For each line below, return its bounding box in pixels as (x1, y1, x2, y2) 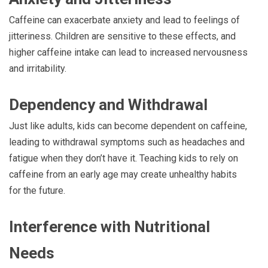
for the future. (9, 185, 65, 197)
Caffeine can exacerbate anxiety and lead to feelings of (9, 14, 240, 26)
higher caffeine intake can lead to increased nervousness (9, 47, 248, 59)
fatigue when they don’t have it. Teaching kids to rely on (9, 153, 238, 165)
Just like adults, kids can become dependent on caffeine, (9, 120, 247, 132)
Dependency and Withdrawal (9, 96, 208, 114)
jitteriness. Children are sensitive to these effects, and (9, 31, 236, 42)
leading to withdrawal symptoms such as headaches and (9, 136, 245, 148)
